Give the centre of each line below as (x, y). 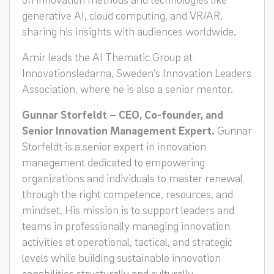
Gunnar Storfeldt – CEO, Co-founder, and (123, 114)
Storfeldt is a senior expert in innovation (114, 146)
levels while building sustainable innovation (121, 257)
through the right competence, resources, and (128, 194)
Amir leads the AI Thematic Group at (107, 57)
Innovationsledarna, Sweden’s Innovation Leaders (137, 72)
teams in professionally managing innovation (126, 225)
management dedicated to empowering (113, 162)
